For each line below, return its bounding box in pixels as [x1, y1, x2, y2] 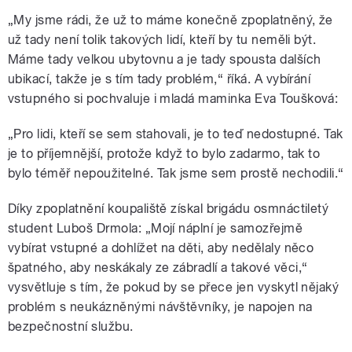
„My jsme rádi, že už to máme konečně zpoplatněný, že [8, 13, 333, 28]
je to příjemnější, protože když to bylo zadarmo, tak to [8, 146, 321, 162]
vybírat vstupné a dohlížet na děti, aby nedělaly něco [8, 240, 314, 256]
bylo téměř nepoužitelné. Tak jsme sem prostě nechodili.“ [8, 166, 344, 181]
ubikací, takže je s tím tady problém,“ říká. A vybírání [8, 71, 311, 87]
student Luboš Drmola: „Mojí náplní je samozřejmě [8, 221, 303, 236]
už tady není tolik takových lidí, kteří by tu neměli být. [8, 32, 317, 48]
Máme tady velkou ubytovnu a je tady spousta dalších [8, 52, 321, 68]
